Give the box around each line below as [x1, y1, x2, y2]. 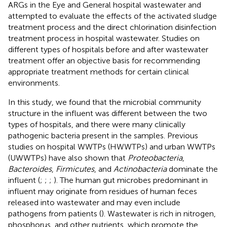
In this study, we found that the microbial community [8, 97, 201, 107]
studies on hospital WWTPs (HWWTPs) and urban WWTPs [8, 141, 215, 152]
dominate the [167, 164, 218, 174]
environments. [8, 78, 60, 88]
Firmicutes [56, 164, 94, 174]
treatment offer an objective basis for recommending [8, 55, 200, 65]
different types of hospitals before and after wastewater [8, 44, 208, 54]
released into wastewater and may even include [8, 197, 180, 207]
